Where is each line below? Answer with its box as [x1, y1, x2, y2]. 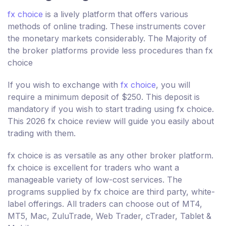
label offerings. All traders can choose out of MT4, [8, 198, 202, 209]
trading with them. [8, 128, 76, 138]
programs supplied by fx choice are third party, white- [8, 186, 215, 197]
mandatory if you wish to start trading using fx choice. [8, 103, 214, 114]
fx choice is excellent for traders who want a [8, 162, 179, 173]
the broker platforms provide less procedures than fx [8, 45, 213, 55]
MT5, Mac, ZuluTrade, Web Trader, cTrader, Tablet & [8, 210, 211, 221]
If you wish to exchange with [8, 79, 121, 90]
